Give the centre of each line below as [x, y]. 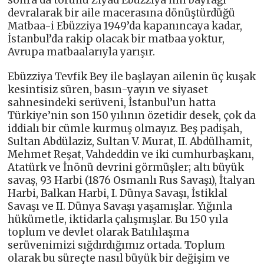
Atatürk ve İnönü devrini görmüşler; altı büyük [126, 167]
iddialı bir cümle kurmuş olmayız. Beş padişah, [125, 128]
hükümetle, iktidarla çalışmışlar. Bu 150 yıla [118, 219]
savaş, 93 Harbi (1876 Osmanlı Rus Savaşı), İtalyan [132, 180]
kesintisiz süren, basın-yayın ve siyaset [108, 89]
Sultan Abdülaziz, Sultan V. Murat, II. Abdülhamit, [130, 141]
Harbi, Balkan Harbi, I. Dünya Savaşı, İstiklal [118, 193]
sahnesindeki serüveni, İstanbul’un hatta [112, 102]
